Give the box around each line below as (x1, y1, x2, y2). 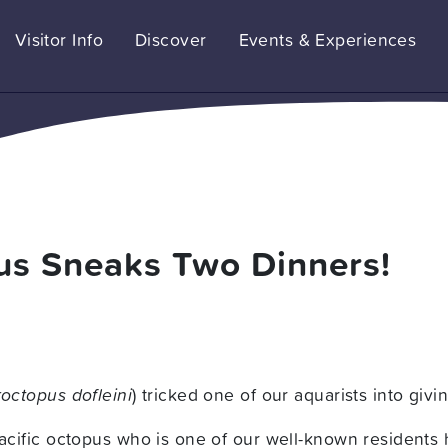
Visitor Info (14, 26, 103, 53)
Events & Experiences (238, 26, 417, 53)
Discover (135, 26, 207, 53)
